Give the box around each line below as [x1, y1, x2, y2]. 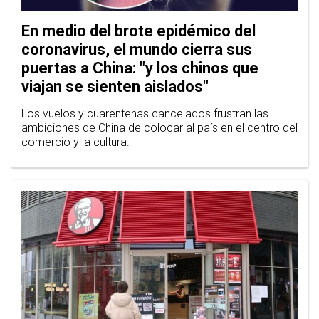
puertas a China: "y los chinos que [21, 59, 258, 78]
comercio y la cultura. [21, 135, 130, 150]
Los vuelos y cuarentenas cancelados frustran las [21, 107, 268, 121]
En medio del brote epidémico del [21, 22, 256, 41]
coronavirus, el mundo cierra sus [21, 41, 252, 59]
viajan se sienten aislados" [21, 78, 209, 96]
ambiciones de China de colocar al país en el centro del [21, 121, 298, 135]
